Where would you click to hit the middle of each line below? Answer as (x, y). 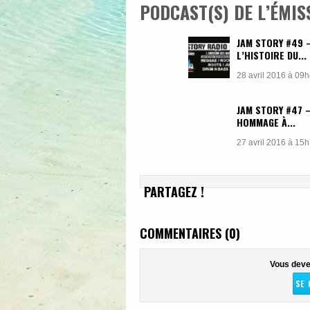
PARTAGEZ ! (174, 191)
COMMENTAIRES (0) (190, 233)
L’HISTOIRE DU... (272, 55)
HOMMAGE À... (266, 122)
